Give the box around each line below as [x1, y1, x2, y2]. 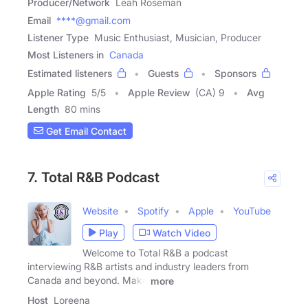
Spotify [137, 205, 169, 217]
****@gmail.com [56, 14, 131, 26]
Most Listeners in [27, 49, 104, 60]
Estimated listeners [27, 67, 112, 79]
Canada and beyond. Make [27, 274, 148, 286]
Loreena [54, 294, 90, 306]
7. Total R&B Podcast [27, 169, 159, 186]
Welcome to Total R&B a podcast [82, 247, 228, 258]
